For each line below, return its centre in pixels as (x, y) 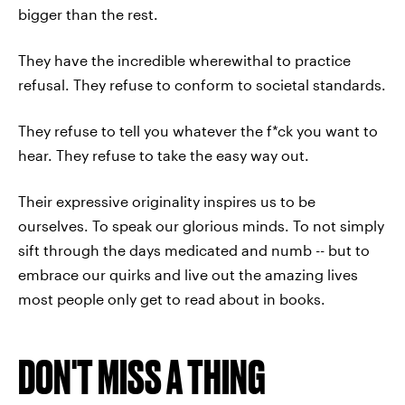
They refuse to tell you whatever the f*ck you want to (198, 131)
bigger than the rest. (88, 14)
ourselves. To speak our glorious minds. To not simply (201, 226)
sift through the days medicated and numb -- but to (194, 250)
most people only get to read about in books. (172, 299)
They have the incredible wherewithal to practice (184, 60)
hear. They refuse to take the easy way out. (164, 155)
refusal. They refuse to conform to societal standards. (202, 85)
